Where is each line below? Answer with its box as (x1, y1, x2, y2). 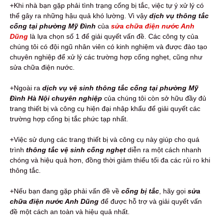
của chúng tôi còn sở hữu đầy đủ (102, 94, 206, 103)
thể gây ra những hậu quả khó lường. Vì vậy (10, 12, 149, 20)
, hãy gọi (159, 187, 188, 195)
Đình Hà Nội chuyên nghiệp (10, 94, 102, 103)
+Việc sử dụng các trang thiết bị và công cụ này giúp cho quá (10, 136, 199, 144)
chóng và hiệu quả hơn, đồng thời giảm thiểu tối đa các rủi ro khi (10, 156, 210, 165)
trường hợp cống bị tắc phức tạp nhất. (10, 115, 128, 123)
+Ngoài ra (10, 84, 42, 92)
